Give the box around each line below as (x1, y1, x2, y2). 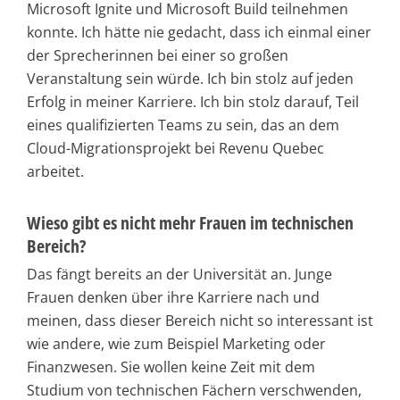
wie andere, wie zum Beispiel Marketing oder (27, 333, 326, 354)
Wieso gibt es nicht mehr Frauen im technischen (27, 210, 354, 235)
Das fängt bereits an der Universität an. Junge (27, 263, 332, 284)
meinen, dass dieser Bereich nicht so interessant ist (27, 310, 373, 330)
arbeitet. (27, 161, 84, 181)
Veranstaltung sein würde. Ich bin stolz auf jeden (27, 68, 354, 88)
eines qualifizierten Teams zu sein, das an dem (27, 114, 339, 135)
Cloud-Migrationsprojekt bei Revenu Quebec (27, 137, 324, 158)
